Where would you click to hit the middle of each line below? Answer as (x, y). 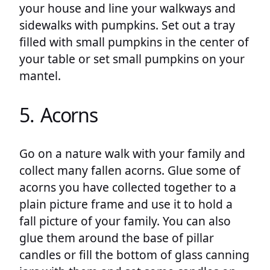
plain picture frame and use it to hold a (126, 204)
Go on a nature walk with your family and (132, 154)
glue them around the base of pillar (117, 238)
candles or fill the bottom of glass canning (134, 255)
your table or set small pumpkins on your (132, 59)
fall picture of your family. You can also (125, 221)
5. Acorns (59, 115)
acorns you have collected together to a (128, 187)
